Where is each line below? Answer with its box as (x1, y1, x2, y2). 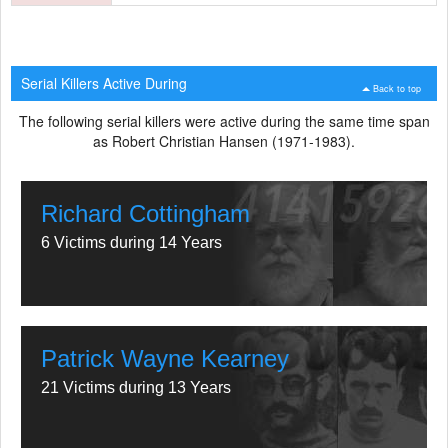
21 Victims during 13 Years (41, 378, 231, 396)
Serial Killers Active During (21, 72, 187, 93)
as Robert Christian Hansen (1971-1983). (93, 130, 355, 151)
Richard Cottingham (41, 199, 250, 227)
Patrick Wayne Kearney (41, 344, 289, 372)
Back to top (373, 81, 421, 95)
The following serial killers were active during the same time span (18, 110, 430, 131)
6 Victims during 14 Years (41, 233, 222, 251)
